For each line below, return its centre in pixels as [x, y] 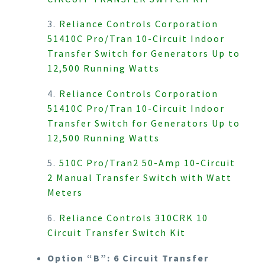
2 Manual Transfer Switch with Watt [140, 178]
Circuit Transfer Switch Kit [117, 233]
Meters [65, 193]
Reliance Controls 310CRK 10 [134, 218]
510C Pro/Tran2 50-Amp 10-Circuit [147, 163]
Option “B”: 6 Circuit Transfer [128, 258]
